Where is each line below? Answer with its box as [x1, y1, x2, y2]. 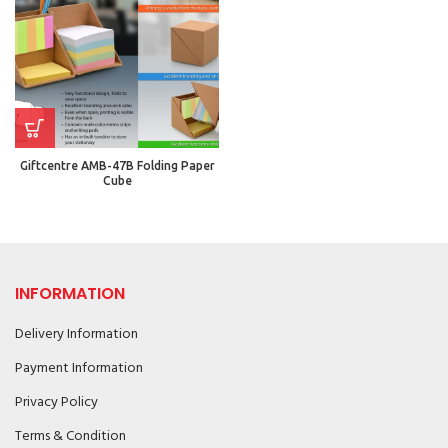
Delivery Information [15, 323, 138, 346]
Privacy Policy [15, 391, 98, 414]
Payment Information [15, 357, 143, 380]
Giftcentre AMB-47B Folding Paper [19, 159, 215, 172]
